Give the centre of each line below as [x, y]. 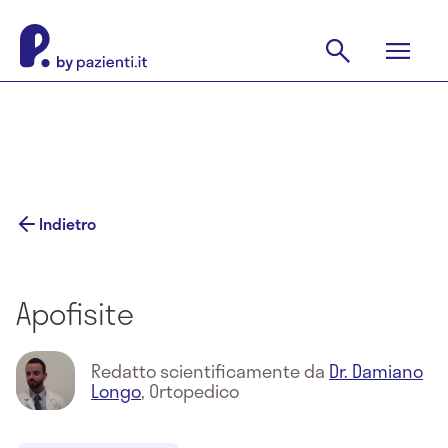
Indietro [67, 223]
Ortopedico [194, 390]
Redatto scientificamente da [210, 370]
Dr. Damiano [376, 370]
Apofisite [75, 313]
